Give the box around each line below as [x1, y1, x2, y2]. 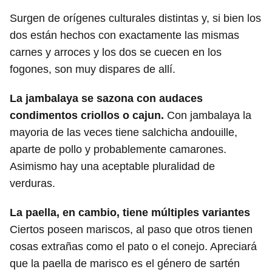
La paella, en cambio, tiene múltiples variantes [10, 206, 250, 219]
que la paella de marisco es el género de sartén [10, 257, 240, 270]
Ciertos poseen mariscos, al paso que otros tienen [10, 223, 253, 236]
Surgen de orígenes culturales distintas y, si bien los [10, 12, 261, 24]
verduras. [10, 177, 55, 189]
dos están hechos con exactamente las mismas [10, 29, 239, 41]
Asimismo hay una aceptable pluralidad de [10, 160, 215, 172]
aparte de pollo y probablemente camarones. [10, 143, 226, 155]
